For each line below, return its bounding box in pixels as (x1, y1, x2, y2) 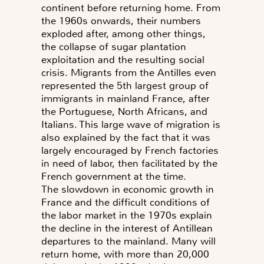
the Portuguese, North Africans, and (41, 105, 207, 118)
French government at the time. (41, 170, 189, 183)
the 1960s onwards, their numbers (41, 14, 201, 28)
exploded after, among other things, (41, 27, 206, 41)
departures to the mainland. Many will (41, 235, 216, 248)
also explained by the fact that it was (41, 131, 210, 144)
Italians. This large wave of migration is (41, 118, 220, 131)
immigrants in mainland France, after (41, 92, 210, 105)
